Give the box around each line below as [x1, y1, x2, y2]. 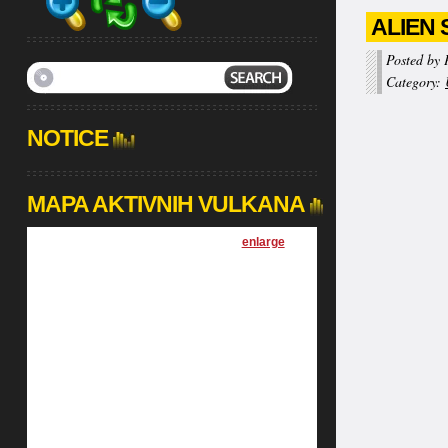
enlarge [241, 235, 285, 249]
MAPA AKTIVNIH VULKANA [26, 191, 305, 217]
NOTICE [26, 125, 108, 151]
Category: [386, 72, 445, 91]
